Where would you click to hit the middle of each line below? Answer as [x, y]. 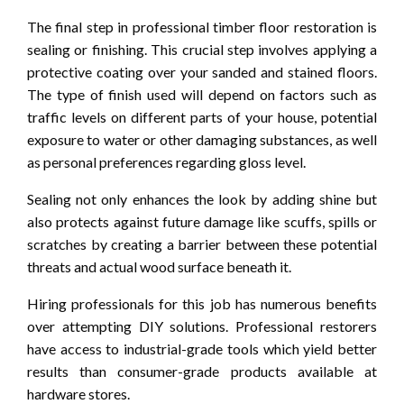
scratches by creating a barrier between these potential [202, 243]
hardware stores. [78, 393]
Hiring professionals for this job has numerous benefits [202, 303]
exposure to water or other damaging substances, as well [202, 139]
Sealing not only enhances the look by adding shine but [202, 198]
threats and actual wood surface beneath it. [159, 266]
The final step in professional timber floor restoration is [202, 26]
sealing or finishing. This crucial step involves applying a [202, 49]
